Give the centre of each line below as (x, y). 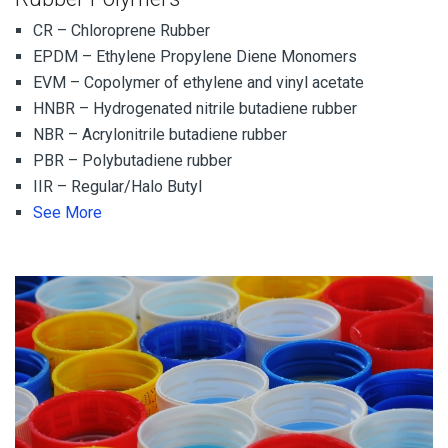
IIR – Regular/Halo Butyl (117, 186)
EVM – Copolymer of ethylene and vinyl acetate (198, 82)
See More (67, 212)
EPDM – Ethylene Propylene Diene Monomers (195, 56)
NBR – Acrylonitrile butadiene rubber (160, 134)
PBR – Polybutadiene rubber (132, 160)
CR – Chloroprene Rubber (121, 30)
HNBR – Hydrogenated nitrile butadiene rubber (195, 108)
